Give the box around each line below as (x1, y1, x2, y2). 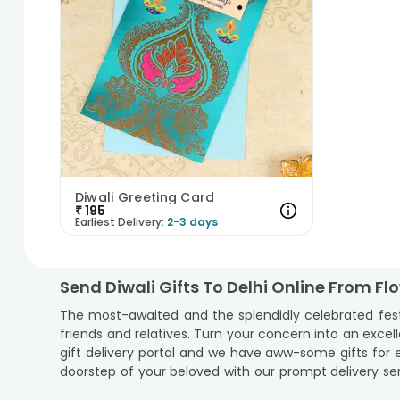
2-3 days (166, 213, 218, 229)
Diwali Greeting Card (74, 187, 215, 206)
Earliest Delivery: (74, 213, 164, 229)
